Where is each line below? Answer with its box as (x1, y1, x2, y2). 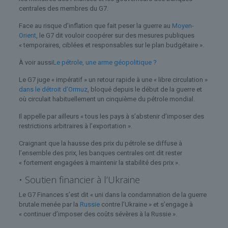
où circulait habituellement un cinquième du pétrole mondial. (18, 95, 195, 103)
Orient (18, 31, 36, 39)
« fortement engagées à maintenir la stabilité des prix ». (18, 158, 180, 166)
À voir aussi (18, 58, 53, 66)
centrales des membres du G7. (18, 4, 108, 12)
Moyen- (172, 21, 194, 30)
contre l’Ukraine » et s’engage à (99, 200, 193, 208)
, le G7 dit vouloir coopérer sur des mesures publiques (36, 31, 194, 39)
